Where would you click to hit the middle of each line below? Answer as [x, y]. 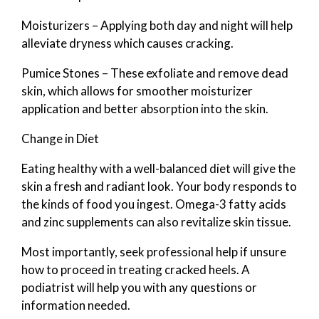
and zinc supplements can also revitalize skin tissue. [156, 221]
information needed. [77, 305]
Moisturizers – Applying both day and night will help [157, 25]
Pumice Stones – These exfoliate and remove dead [155, 73]
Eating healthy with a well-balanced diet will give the [158, 168]
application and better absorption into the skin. [146, 108]
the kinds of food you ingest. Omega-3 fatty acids [154, 204]
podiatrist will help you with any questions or [139, 287]
